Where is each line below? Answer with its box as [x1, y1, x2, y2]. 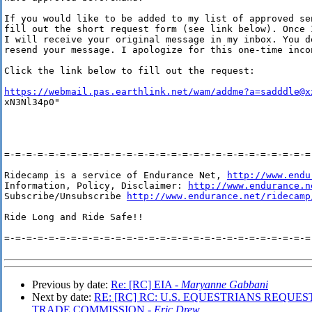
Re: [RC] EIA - [111, 279, 181, 291]
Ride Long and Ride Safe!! [4, 212, 143, 223]
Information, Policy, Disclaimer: [4, 180, 188, 192]
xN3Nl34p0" [4, 97, 60, 108]
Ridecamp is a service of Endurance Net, [4, 170, 227, 181]
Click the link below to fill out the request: [4, 65, 255, 77]
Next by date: [32, 291, 94, 304]
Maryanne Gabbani [181, 279, 268, 291]
